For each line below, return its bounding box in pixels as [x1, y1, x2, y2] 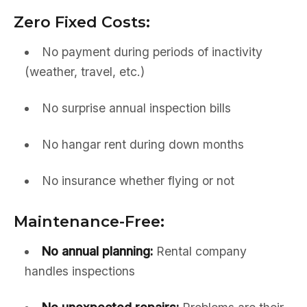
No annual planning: [41, 244, 153, 258]
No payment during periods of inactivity [41, 45, 262, 59]
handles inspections [25, 264, 135, 278]
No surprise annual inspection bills [41, 101, 231, 115]
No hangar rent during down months [41, 137, 244, 151]
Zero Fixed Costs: [14, 12, 150, 32]
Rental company [152, 244, 247, 258]
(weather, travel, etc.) [25, 64, 145, 79]
